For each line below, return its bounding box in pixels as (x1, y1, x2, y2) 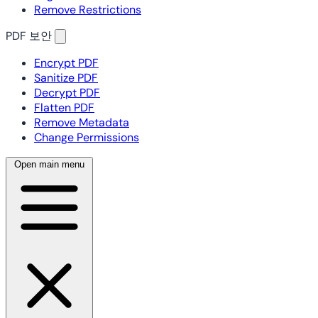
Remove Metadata (34, 115, 129, 130)
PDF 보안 (6, 28, 52, 43)
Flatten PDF (34, 100, 94, 115)
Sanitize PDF (34, 70, 98, 85)
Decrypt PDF (34, 85, 100, 100)
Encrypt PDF (34, 55, 99, 70)
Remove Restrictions (34, 2, 141, 17)
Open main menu (14, 159, 84, 170)
